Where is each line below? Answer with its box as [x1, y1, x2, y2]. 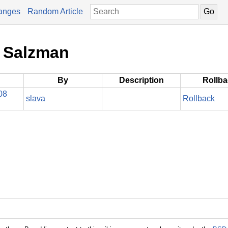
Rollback [183, 94, 215, 103]
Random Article [27, 7, 83, 16]
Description [119, 75, 164, 84]
